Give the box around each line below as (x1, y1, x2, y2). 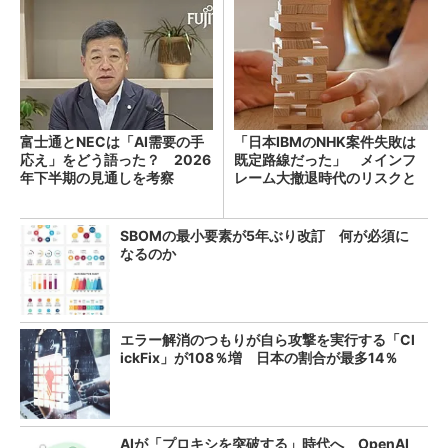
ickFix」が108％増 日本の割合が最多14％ (120, 348, 398, 366)
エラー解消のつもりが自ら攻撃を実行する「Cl (120, 330, 415, 348)
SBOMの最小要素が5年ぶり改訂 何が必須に (120, 226, 409, 244)
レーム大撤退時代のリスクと (234, 168, 416, 186)
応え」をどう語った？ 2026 (20, 150, 211, 168)
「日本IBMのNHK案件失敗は (234, 132, 416, 150)
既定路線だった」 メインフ (234, 150, 416, 168)
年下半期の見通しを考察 (20, 168, 174, 186)
